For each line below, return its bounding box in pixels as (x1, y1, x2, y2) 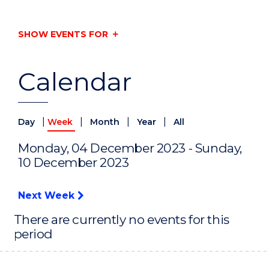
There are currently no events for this (13, 212, 229, 228)
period (13, 226, 53, 242)
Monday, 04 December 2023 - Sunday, (18, 141, 242, 156)
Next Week (18, 190, 77, 202)
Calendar (18, 66, 132, 98)
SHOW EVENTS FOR (18, 28, 108, 40)
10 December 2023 (18, 155, 129, 171)
